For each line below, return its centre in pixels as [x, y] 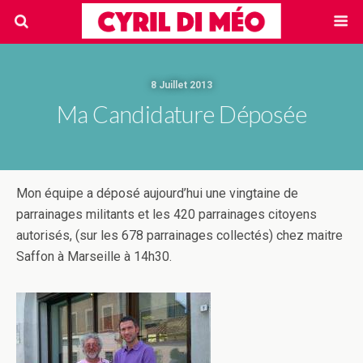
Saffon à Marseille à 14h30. [94, 256]
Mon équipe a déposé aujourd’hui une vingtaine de [157, 193]
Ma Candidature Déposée [181, 114]
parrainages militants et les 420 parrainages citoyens [167, 214]
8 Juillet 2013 [181, 85]
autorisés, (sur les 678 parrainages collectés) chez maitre [179, 235]
